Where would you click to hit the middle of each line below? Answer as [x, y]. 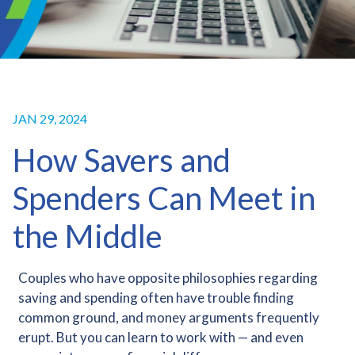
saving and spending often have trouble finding [156, 298]
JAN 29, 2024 [50, 118]
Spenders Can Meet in [164, 198]
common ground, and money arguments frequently [168, 317]
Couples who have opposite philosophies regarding [168, 278]
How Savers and [122, 160]
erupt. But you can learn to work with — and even [160, 337]
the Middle [88, 236]
